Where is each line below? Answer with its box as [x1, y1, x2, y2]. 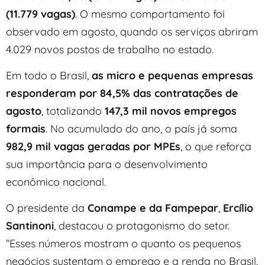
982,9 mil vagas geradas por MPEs [6, 139, 180, 153]
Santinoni [6, 219, 54, 233]
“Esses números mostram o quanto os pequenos [6, 237, 241, 251]
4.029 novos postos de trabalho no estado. [6, 42, 214, 56]
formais [6, 121, 46, 135]
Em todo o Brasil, [6, 68, 92, 82]
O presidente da [6, 201, 88, 215]
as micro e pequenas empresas [92, 68, 253, 82]
